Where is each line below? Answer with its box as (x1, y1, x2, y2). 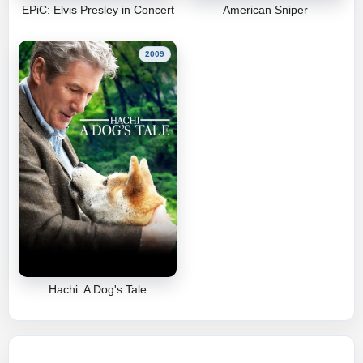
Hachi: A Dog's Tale (49, 283, 147, 297)
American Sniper (223, 2, 308, 16)
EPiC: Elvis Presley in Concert (21, 2, 174, 16)
